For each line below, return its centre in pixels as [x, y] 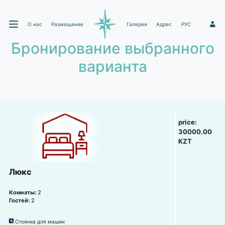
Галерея [137, 24]
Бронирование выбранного [113, 48]
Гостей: [20, 201]
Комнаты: [23, 193]
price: [188, 122]
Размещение [68, 24]
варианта [113, 66]
